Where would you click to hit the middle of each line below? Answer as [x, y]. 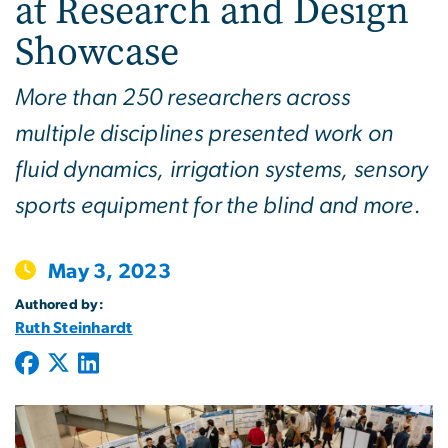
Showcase [97, 51]
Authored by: [59, 304]
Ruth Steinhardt [74, 327]
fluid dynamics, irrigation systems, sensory [222, 169]
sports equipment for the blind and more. [218, 205]
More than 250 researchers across [182, 97]
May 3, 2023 [109, 271]
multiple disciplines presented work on [204, 133]
